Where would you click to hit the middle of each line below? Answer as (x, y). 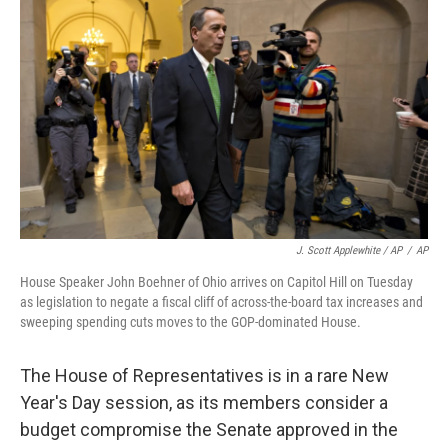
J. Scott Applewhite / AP (349, 251)
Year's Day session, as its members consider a (204, 403)
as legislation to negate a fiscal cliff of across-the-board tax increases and (221, 302)
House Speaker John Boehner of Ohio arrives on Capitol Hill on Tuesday (216, 282)
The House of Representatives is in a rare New (204, 376)
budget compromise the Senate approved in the (209, 430)
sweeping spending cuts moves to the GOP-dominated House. (190, 322)
